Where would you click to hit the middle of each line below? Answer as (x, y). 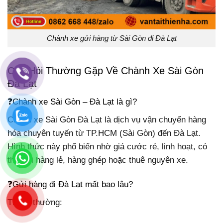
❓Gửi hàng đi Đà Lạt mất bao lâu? (70, 185)
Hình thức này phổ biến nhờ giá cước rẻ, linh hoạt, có (107, 146)
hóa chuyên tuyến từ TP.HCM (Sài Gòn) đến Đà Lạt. (104, 133)
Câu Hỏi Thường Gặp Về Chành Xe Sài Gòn (106, 71)
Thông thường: (35, 202)
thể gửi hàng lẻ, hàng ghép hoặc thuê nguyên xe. (98, 160)
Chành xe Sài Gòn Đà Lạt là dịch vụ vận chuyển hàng (107, 119)
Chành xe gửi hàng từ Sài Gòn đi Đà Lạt (111, 38)
